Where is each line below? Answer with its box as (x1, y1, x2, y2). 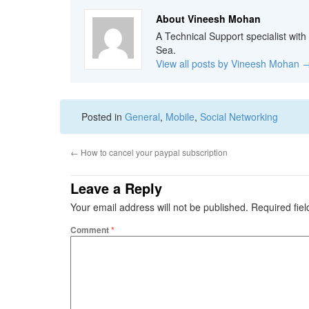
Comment (70, 223, 111, 236)
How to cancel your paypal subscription (79, 146, 228, 158)
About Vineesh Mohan (156, 12, 261, 26)
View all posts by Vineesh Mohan (156, 57, 302, 70)
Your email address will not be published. (70, 200, 248, 214)
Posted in (81, 110, 125, 123)
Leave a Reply (70, 178, 162, 198)
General (125, 110, 160, 123)
